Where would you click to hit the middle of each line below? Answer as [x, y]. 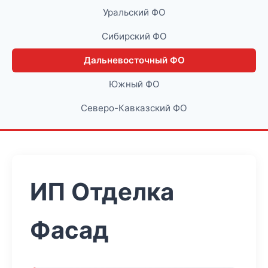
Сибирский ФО [134, 36]
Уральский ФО [134, 12]
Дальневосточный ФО [134, 60]
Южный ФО [134, 84]
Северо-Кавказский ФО [134, 108]
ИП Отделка [102, 192]
